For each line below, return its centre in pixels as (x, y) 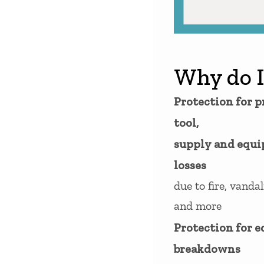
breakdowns (207, 249)
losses (190, 165)
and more (197, 206)
